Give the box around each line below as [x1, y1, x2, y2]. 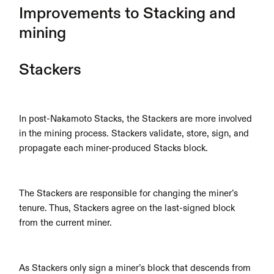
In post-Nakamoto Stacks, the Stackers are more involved [19, 114, 253, 124]
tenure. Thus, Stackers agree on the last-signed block [19, 204, 235, 213]
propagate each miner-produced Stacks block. [19, 144, 209, 153]
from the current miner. [19, 218, 113, 228]
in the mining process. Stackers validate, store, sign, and [19, 129, 250, 138]
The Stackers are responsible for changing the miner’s [19, 189, 239, 198]
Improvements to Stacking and [19, 6, 236, 22]
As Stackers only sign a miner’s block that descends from [19, 264, 251, 273]
